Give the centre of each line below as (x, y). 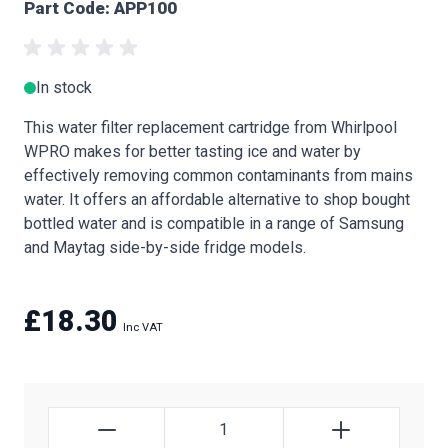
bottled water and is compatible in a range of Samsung (214, 223)
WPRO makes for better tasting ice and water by (192, 151)
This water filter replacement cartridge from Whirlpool (210, 127)
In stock (64, 87)
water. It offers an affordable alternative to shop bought (217, 199)
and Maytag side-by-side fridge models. (165, 247)
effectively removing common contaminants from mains (218, 175)
